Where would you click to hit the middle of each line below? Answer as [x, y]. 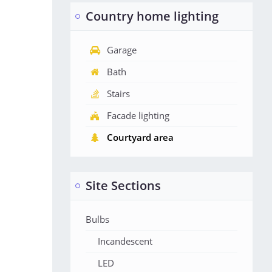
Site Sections [123, 185]
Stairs [118, 93]
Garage [122, 50]
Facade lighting [138, 115]
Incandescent [125, 241]
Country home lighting [152, 16]
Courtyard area [140, 137]
